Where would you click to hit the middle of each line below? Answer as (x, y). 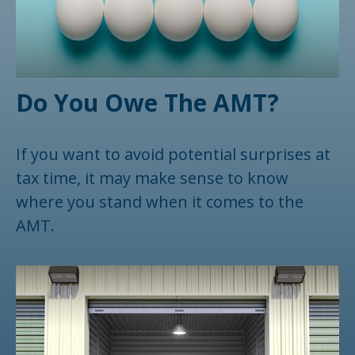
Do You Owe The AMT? (147, 102)
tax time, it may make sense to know (152, 177)
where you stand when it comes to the (160, 201)
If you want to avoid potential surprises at (173, 154)
